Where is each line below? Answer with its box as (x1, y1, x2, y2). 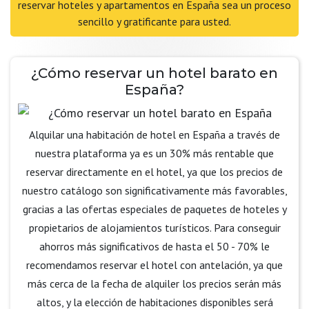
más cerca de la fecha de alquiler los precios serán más (28, 277, 281, 290)
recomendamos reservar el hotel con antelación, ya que (26, 258, 283, 272)
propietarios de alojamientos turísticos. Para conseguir (28, 221, 281, 235)
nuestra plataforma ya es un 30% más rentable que (35, 146, 274, 160)
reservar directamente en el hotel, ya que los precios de (26, 165, 283, 179)
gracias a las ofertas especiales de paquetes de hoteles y (22, 202, 287, 216)
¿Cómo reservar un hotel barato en (31, 65, 278, 81)
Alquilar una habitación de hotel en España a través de (29, 128, 280, 141)
